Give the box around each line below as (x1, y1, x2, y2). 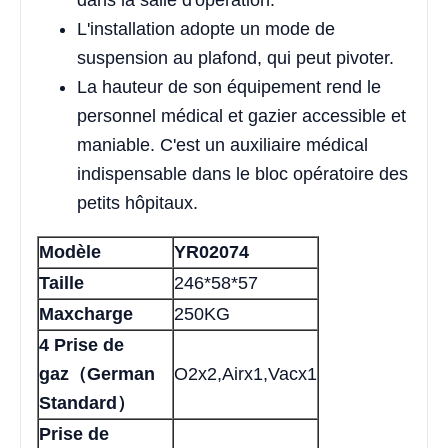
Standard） (39, 393, 135, 414)
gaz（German (39, 364, 155, 385)
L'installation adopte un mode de (77, 19, 335, 40)
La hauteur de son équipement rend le (77, 77, 381, 98)
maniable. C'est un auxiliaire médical (77, 135, 368, 156)
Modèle (39, 242, 101, 263)
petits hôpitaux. (77, 193, 198, 214)
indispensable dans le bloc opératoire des (77, 164, 408, 185)
